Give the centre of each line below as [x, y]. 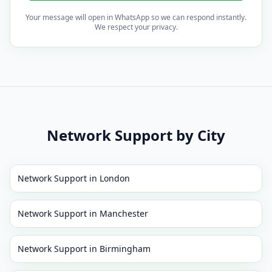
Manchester [124, 213]
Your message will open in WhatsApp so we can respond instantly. [136, 17]
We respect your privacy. [136, 27]
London [115, 178]
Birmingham [125, 249]
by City [201, 135]
